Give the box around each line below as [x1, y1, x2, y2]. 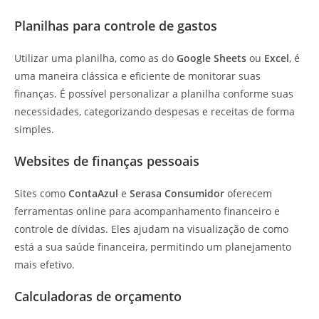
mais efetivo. [14, 257, 75, 271]
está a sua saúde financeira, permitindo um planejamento [14, 239, 291, 253]
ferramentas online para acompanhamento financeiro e [14, 204, 280, 218]
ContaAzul [68, 186, 118, 200]
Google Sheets [177, 51, 246, 65]
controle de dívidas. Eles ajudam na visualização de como [14, 221, 288, 236]
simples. [14, 122, 54, 136]
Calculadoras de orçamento [14, 287, 182, 305]
